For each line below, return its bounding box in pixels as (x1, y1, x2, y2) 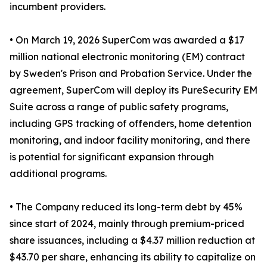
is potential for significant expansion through (10, 151, 214, 163)
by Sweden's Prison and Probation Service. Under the (10, 67, 252, 80)
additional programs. (10, 167, 107, 180)
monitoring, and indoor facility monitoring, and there (10, 134, 250, 147)
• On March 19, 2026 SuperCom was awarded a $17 (10, 34, 244, 46)
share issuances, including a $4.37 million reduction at (10, 234, 255, 247)
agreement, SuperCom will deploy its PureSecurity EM (10, 84, 257, 97)
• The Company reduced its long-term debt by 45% (10, 201, 243, 213)
